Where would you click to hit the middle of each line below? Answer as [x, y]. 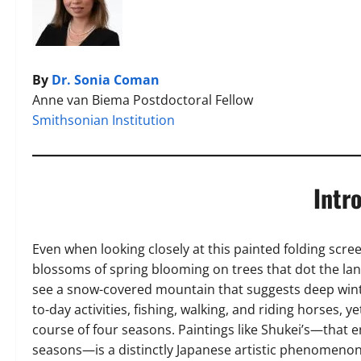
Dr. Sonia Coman [106, 80]
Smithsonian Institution [104, 120]
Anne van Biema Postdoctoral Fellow [143, 100]
